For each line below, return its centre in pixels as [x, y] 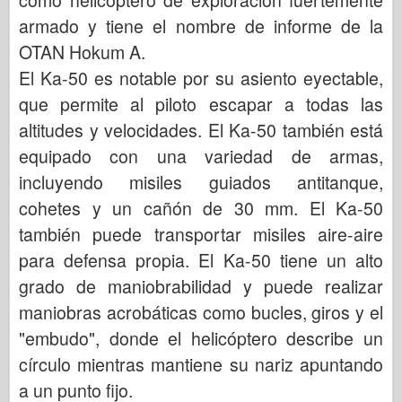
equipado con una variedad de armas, [201, 156]
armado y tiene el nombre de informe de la [201, 26]
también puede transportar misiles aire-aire [201, 234]
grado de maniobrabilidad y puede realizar [201, 286]
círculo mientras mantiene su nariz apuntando [201, 364]
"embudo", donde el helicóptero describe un [201, 338]
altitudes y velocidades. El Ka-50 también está [201, 130]
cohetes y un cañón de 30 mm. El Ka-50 [201, 208]
